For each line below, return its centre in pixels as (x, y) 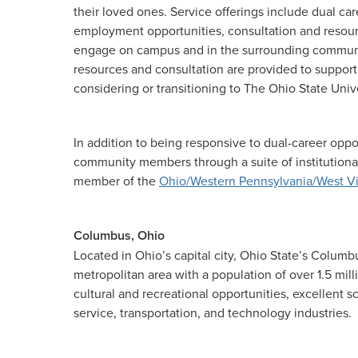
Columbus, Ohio (119, 235)
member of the (116, 181)
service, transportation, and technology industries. (213, 312)
